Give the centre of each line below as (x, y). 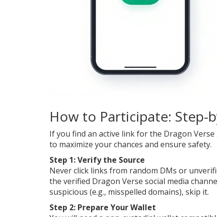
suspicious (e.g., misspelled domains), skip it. (129, 192)
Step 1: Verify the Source (97, 160)
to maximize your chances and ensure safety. (131, 145)
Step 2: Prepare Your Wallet (103, 208)
